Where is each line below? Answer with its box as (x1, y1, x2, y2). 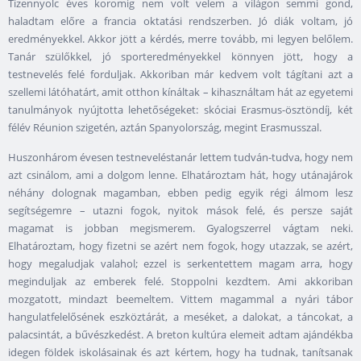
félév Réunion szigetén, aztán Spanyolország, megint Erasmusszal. (8, 120, 322, 135)
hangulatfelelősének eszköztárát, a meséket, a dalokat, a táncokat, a (8, 309, 353, 325)
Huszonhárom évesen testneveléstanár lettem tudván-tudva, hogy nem (8, 150, 353, 165)
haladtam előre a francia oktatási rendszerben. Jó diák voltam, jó (8, 14, 353, 29)
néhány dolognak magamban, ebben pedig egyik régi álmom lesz (8, 185, 353, 201)
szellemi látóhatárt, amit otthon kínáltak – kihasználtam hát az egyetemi (8, 85, 353, 100)
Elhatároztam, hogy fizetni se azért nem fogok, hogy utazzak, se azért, (8, 239, 353, 254)
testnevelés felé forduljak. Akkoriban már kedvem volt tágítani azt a (8, 67, 353, 82)
